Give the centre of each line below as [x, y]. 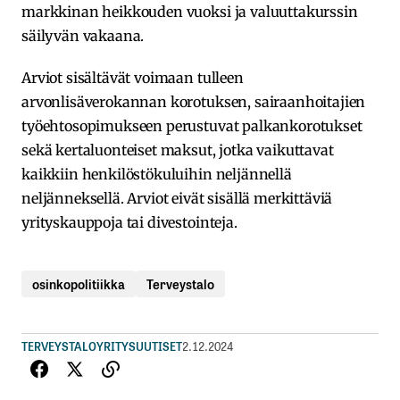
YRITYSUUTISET [139, 346]
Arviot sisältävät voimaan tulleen [133, 77]
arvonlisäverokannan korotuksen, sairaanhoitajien [194, 101]
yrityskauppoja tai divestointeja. [131, 222]
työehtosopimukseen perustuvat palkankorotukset [192, 125]
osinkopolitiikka [79, 283]
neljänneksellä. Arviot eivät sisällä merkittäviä [177, 198]
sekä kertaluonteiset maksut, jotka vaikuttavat [178, 150]
